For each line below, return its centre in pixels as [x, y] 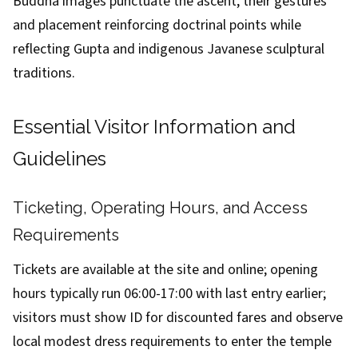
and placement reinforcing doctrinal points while [157, 25]
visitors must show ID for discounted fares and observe [178, 318]
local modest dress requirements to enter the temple [172, 342]
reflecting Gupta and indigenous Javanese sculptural [169, 49]
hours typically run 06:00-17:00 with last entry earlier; [169, 294]
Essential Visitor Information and [154, 127]
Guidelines [60, 159]
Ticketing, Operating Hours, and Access [160, 208]
